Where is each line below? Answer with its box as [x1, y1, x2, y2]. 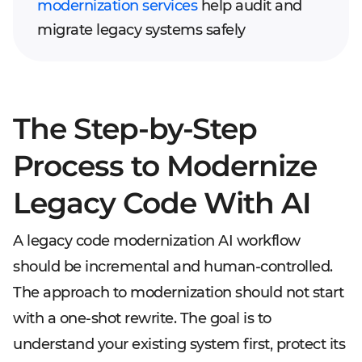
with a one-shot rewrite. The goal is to [13, 309, 271, 327]
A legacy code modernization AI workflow [13, 232, 301, 250]
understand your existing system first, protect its [13, 335, 345, 353]
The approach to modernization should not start [13, 284, 343, 301]
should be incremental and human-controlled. [13, 258, 333, 276]
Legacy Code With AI [13, 185, 310, 221]
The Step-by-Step [13, 111, 257, 146]
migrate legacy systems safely [37, 21, 246, 39]
